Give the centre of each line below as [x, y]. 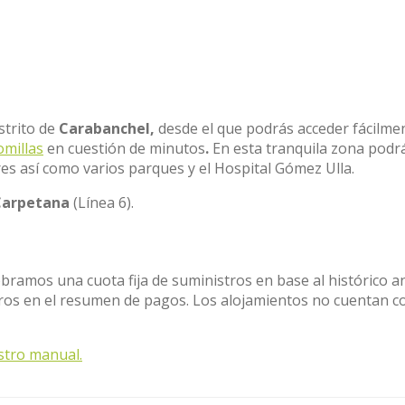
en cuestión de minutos [124, 148]
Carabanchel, [108, 128]
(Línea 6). [102, 202]
